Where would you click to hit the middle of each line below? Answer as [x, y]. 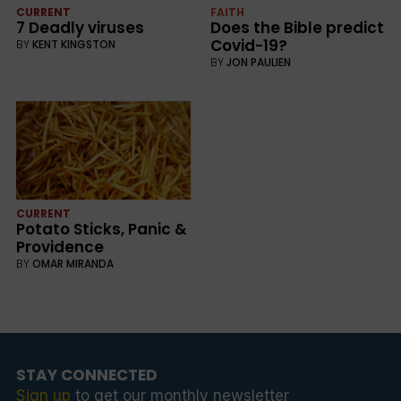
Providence [60, 247]
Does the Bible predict [297, 28]
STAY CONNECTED [86, 375]
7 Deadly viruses [80, 28]
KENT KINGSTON [73, 45]
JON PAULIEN [258, 63]
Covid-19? [248, 46]
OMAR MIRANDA [73, 263]
